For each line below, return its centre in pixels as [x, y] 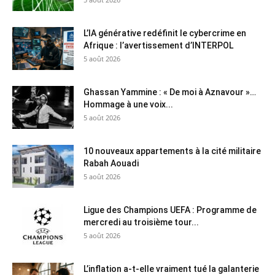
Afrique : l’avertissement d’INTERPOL [158, 46]
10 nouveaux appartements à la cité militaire [172, 151]
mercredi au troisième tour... [141, 223]
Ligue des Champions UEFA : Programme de [170, 210]
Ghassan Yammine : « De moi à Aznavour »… [170, 92]
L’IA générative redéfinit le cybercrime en [165, 33]
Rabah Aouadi [111, 164]
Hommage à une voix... [128, 105]
